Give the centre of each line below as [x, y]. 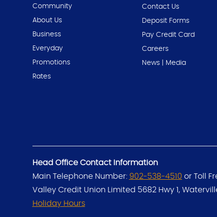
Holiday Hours [59, 203]
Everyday [47, 48]
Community [52, 6]
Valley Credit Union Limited [85, 190]
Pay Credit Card [168, 35]
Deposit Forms [165, 21]
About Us [47, 20]
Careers [155, 49]
